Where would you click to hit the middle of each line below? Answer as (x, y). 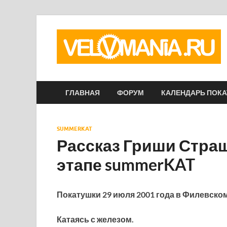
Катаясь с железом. (95, 219)
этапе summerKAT (126, 164)
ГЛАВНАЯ (83, 92)
